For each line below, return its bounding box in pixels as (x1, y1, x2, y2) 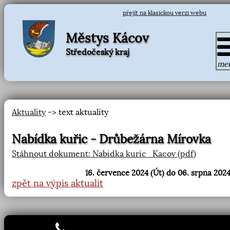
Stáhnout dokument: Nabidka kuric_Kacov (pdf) (12, 149, 196, 159)
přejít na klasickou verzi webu (123, 9, 206, 16)
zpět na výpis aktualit (12, 178, 103, 189)
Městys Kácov (66, 30, 149, 46)
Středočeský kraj (66, 47, 129, 57)
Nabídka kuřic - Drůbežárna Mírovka (12, 132, 211, 146)
